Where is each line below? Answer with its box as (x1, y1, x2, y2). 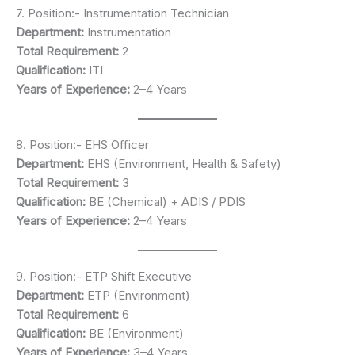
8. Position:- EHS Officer (16, 136, 149, 152)
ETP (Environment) (84, 287, 190, 303)
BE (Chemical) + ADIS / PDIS (86, 193, 246, 209)
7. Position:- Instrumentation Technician (16, 5, 229, 21)
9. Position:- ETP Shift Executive (16, 268, 192, 284)
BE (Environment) (86, 325, 184, 341)
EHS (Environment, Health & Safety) (84, 155, 281, 171)
